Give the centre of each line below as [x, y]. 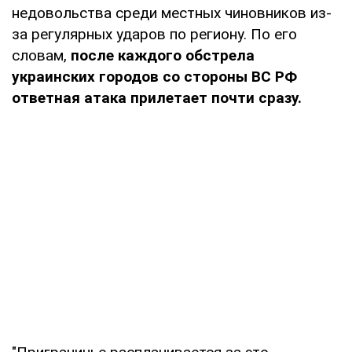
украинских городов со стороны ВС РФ [154, 76]
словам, [41, 55]
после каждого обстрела [163, 55]
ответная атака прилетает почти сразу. [157, 97]
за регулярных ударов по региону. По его [154, 34]
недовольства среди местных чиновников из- [172, 13]
